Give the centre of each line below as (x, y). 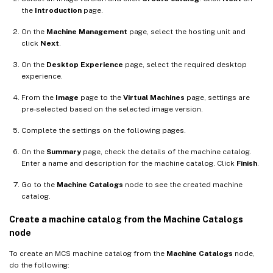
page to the (101, 97)
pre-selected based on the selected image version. (112, 109)
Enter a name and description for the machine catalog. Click (129, 163)
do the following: (39, 265)
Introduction (58, 10)
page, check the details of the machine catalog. (166, 151)
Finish (247, 163)
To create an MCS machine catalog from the (88, 253)
